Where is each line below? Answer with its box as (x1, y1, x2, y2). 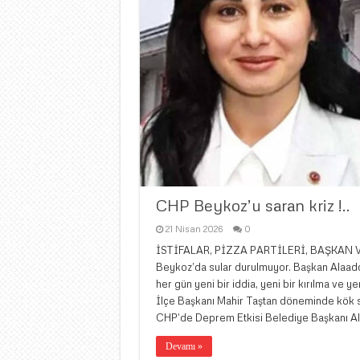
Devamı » (165, 341, 202, 352)
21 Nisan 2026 (165, 223, 223, 234)
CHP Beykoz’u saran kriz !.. (155, 195, 350, 215)
